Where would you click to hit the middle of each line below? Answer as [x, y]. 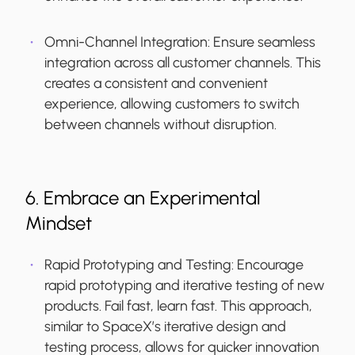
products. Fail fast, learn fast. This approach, [178, 306]
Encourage [270, 265]
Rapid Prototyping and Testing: [141, 265]
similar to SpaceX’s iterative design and [165, 327]
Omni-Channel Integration [126, 42]
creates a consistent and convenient [156, 84]
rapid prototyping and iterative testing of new [185, 286]
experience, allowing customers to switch [172, 104]
